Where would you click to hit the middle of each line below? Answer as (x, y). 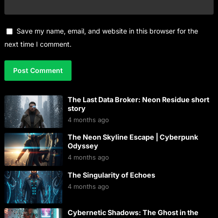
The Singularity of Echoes (111, 175)
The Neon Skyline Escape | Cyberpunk (133, 137)
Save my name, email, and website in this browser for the (107, 31)
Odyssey (83, 146)
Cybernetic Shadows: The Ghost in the (133, 213)
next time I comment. (38, 44)
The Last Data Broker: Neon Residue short (138, 99)
